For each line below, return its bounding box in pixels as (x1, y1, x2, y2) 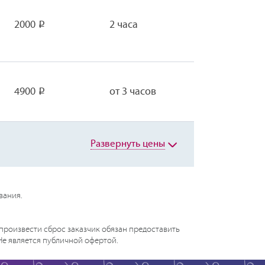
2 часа (109, 19, 138, 31)
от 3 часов (109, 86, 156, 98)
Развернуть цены (91, 138, 165, 150)
